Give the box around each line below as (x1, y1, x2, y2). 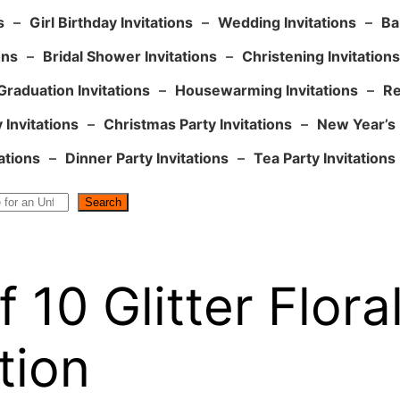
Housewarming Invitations (175, 81, 358, 100)
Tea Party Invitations (254, 149, 396, 168)
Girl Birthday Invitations (29, 13, 193, 32)
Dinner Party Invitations (65, 149, 229, 168)
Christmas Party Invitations (103, 115, 292, 134)
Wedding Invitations (217, 13, 356, 32)
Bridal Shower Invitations (43, 47, 217, 66)
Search (85, 196, 121, 210)
